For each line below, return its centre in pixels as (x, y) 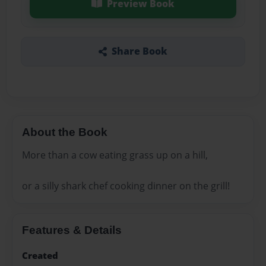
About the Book (65, 132)
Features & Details (72, 230)
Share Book (139, 51)
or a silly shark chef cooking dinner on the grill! (126, 186)
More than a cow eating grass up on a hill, (115, 155)
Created (40, 255)
